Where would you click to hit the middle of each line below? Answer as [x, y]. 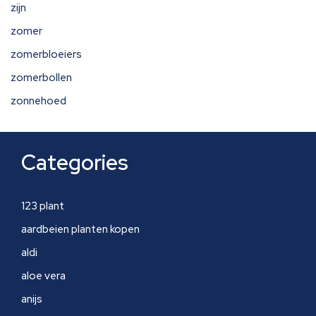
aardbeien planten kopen [80, 229]
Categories [74, 162]
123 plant [43, 206]
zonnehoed [38, 101]
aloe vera [43, 276]
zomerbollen [41, 78]
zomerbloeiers [46, 54]
